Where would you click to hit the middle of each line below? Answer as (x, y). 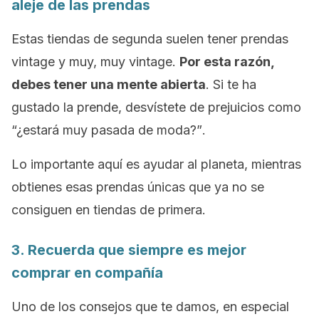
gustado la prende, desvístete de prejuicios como (156, 107)
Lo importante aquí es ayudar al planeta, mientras (156, 164)
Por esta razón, (227, 62)
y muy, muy (92, 62)
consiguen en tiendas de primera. (109, 210)
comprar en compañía (87, 273)
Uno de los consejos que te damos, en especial (150, 307)
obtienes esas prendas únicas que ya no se (138, 187)
